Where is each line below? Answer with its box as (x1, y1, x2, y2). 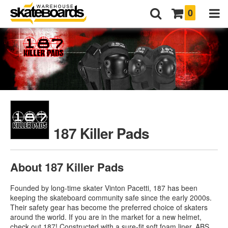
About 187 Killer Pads (10, 159, 124, 176)
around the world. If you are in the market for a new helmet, (10, 211, 202, 222)
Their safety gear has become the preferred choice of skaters (10, 202, 208, 212)
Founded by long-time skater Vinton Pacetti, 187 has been (10, 182, 197, 193)
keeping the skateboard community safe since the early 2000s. (10, 192, 212, 203)
